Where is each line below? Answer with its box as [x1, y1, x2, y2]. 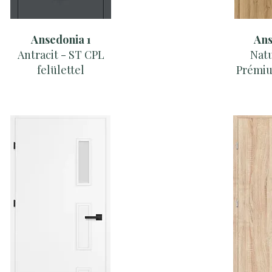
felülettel [37, 63, 84, 78]
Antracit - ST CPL [17, 47, 104, 63]
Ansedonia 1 [30, 32, 91, 47]
